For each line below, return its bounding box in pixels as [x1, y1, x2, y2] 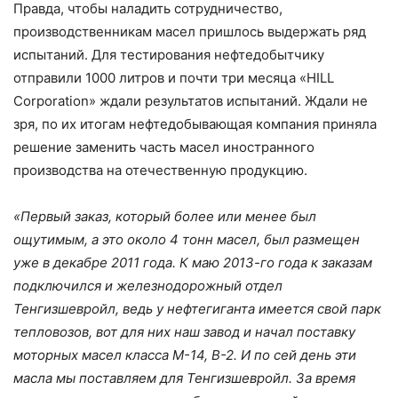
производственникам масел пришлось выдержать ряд [13, 23, 366, 41]
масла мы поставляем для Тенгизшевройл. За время [13, 370, 355, 387]
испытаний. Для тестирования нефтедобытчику [13, 46, 324, 64]
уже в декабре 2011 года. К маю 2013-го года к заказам [13, 254, 372, 272]
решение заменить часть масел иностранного [13, 139, 314, 156]
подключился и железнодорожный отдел [13, 277, 283, 295]
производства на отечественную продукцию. [13, 162, 307, 179]
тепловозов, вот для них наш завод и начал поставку [13, 323, 355, 341]
